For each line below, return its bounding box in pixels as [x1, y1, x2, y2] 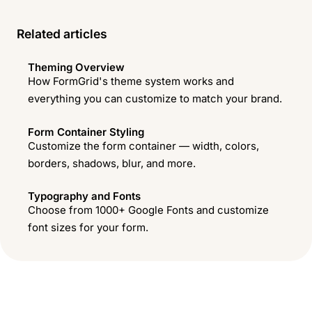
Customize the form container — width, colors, [28, 139, 259, 153]
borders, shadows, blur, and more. [28, 156, 196, 170]
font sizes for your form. [28, 221, 148, 235]
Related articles [17, 26, 107, 41]
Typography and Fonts [28, 189, 141, 203]
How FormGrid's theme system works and [28, 74, 234, 88]
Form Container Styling [28, 125, 144, 139]
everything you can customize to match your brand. [28, 91, 282, 105]
